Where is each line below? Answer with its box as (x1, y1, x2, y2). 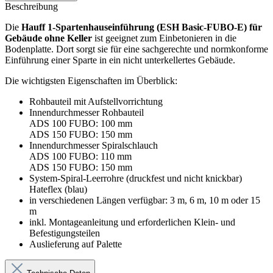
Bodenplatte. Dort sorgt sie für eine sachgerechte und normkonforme (5, 44, 268, 55)
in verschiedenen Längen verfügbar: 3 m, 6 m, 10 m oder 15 (29, 195, 260, 206)
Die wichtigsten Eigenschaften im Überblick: (5, 76, 177, 87)
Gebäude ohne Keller (5, 33, 92, 44)
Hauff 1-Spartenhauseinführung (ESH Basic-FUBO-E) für (21, 22, 262, 33)
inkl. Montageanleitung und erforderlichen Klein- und (29, 217, 235, 228)
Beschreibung (5, 1, 58, 12)
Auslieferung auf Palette (29, 239, 122, 250)
